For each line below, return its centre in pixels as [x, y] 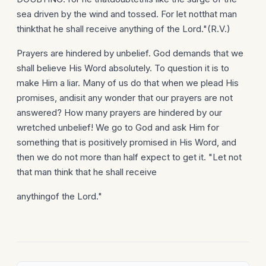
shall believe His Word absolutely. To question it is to [123, 68]
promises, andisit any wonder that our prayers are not [125, 98]
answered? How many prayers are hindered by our [119, 113]
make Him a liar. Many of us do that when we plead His [128, 83]
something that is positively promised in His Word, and [126, 142]
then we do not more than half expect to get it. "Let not [129, 157]
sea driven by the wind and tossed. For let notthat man [127, 14]
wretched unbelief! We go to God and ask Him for [118, 127]
